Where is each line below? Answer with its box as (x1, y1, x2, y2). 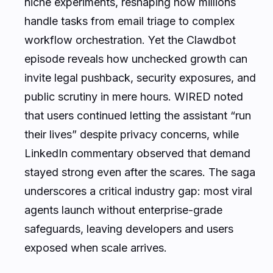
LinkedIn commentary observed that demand (24, 146, 250, 160)
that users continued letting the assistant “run (24, 108, 251, 122)
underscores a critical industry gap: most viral (24, 184, 252, 197)
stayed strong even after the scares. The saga (24, 165, 255, 179)
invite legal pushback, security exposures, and (24, 71, 256, 84)
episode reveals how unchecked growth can (24, 52, 247, 65)
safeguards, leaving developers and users (24, 222, 233, 235)
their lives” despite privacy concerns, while (24, 127, 239, 141)
